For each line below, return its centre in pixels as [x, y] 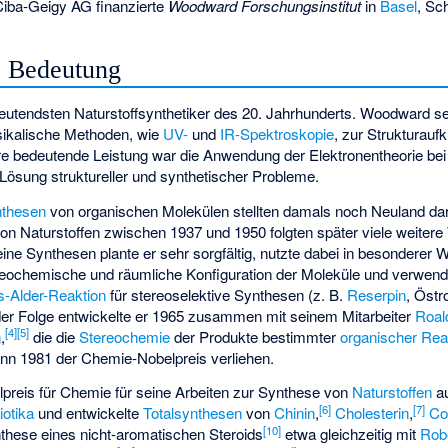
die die [54, 336]
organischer [379, 336]
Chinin [295, 413]
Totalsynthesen [193, 413]
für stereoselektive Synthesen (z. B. [227, 294]
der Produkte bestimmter [255, 336]
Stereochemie [125, 336]
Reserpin [377, 294]
